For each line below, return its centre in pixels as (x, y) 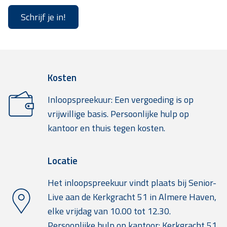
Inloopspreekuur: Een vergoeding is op (121, 100)
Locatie (63, 161)
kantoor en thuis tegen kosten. (106, 128)
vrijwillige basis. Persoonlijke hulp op (118, 114)
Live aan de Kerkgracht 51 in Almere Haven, (132, 197)
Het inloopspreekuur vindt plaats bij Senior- (132, 183)
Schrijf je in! (43, 17)
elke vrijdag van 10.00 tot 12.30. (109, 211)
